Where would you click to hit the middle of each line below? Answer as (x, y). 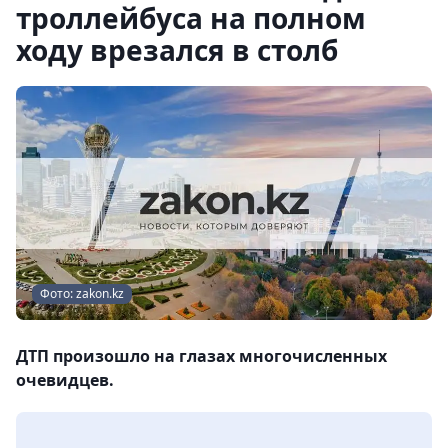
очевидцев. (65, 380)
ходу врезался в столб (177, 50)
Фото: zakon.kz (82, 293)
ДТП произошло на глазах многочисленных (201, 356)
